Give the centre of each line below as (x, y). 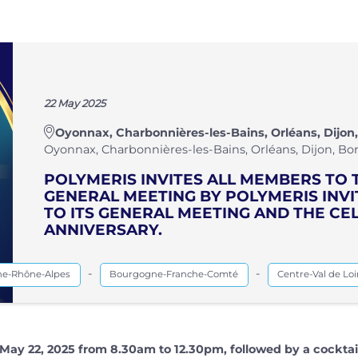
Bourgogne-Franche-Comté (174, 274)
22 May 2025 (74, 103)
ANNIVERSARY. (103, 229)
